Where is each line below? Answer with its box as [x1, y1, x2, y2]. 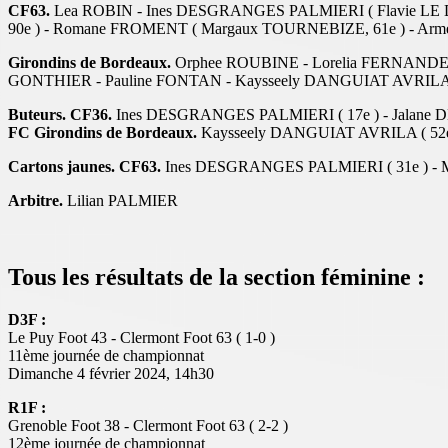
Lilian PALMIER [63, 191, 178, 209]
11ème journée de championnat [8, 346, 208, 364]
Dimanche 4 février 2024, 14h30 [8, 364, 214, 382]
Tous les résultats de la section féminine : [8, 263, 425, 290]
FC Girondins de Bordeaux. [8, 123, 197, 141]
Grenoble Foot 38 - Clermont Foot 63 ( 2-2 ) [8, 416, 292, 434]
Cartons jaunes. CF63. [8, 157, 161, 175]
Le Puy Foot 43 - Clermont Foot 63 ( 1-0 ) [8, 328, 275, 346]
